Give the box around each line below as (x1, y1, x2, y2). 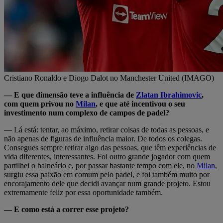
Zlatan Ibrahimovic (136, 90, 202, 99)
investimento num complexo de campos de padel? (4, 108, 169, 117)
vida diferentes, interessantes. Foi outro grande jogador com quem (4, 152, 210, 161)
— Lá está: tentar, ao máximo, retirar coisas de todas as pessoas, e (4, 125, 209, 134)
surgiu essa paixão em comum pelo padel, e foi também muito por (4, 170, 210, 179)
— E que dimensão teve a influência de (4, 90, 136, 99)
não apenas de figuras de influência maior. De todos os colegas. (4, 134, 202, 143)
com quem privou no (4, 99, 76, 108)
